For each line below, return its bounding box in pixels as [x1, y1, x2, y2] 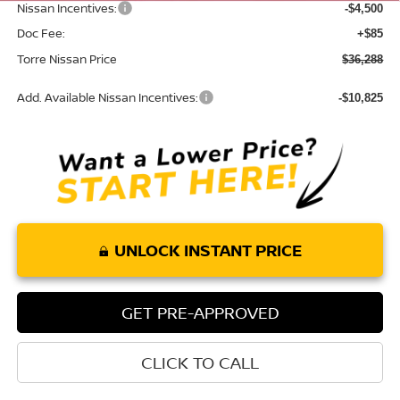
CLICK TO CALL [141, 352, 259, 374]
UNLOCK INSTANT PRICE [113, 239, 302, 262]
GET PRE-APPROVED [121, 302, 279, 324]
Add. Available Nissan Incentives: [16, 89, 198, 106]
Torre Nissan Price [16, 51, 117, 68]
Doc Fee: [16, 25, 65, 42]
